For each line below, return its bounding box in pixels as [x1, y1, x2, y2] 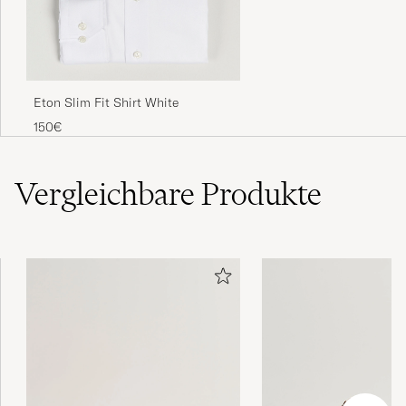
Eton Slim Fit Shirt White [34, 94, 179, 111]
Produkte [201, 175, 322, 214]
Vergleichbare [14, 175, 201, 214]
